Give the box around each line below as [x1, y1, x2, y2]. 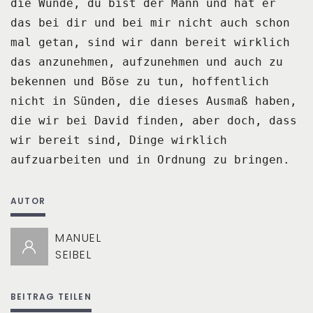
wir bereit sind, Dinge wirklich [10, 133, 227, 147]
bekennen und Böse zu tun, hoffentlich [10, 74, 269, 88]
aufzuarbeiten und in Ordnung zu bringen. [10, 152, 290, 166]
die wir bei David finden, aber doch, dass [10, 113, 297, 127]
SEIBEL [54, 246, 92, 263]
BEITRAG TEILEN [10, 291, 92, 303]
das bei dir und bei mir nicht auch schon [10, 15, 290, 29]
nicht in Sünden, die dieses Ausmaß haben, [10, 94, 297, 108]
